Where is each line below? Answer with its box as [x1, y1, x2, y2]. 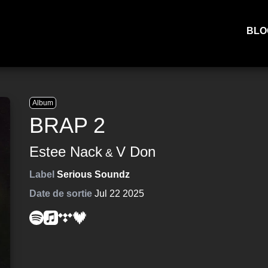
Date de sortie [29, 188, 93, 199]
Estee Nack [29, 144, 103, 160]
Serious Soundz [57, 169, 130, 179]
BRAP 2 [29, 113, 106, 138]
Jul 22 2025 [95, 188, 145, 199]
